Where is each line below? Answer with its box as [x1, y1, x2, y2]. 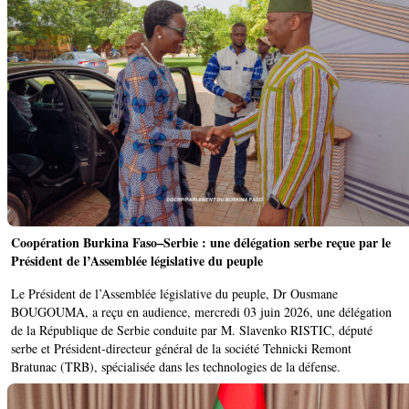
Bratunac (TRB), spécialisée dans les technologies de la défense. [11, 358, 341, 376]
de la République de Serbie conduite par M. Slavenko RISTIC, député [11, 321, 372, 340]
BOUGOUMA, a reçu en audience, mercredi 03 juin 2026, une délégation [11, 303, 392, 321]
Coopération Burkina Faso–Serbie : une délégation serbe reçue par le [11, 233, 391, 253]
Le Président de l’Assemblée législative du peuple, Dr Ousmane [11, 285, 338, 303]
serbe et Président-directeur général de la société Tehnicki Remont [11, 340, 351, 358]
